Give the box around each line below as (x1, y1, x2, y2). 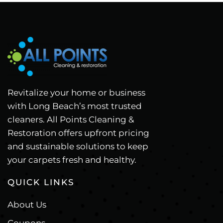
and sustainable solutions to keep (7, 141, 148, 152)
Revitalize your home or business (7, 88, 145, 98)
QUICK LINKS (7, 177, 75, 188)
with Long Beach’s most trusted (7, 101, 142, 111)
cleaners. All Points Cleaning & (7, 114, 134, 125)
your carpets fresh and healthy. (7, 155, 136, 165)
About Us (7, 200, 46, 210)
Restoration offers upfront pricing (7, 128, 149, 138)
